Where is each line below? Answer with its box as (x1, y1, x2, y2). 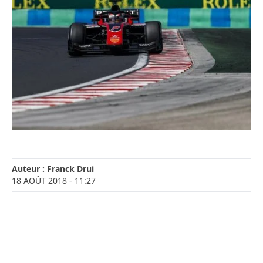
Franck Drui (47, 163, 94, 175)
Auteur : (12, 163, 47, 175)
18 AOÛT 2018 (12, 175, 67, 187)
